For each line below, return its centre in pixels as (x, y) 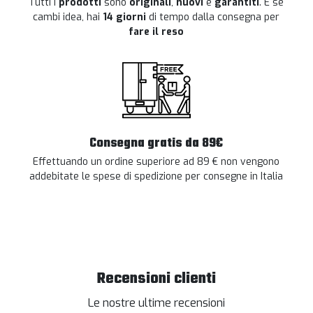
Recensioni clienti (156, 279)
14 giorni (125, 17)
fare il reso (156, 32)
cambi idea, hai (68, 17)
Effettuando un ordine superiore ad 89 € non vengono (156, 162)
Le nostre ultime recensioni (156, 303)
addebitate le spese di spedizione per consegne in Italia (156, 177)
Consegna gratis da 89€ (156, 144)
